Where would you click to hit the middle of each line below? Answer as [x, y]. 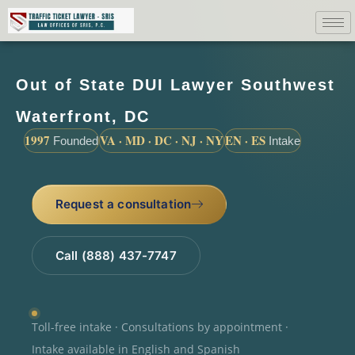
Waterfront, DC [83, 116]
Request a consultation [123, 204]
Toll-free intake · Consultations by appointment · [160, 327]
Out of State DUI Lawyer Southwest [176, 84]
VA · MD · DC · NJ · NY [162, 140]
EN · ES [245, 140]
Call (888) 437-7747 [116, 255]
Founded [74, 140]
